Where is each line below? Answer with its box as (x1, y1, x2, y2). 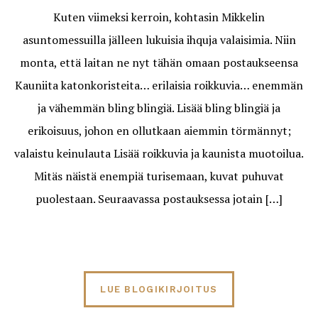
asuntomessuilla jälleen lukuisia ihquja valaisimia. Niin (22, 32, 296, 48)
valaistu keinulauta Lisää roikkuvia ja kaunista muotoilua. (14, 146, 304, 161)
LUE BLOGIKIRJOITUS (100, 284, 218, 295)
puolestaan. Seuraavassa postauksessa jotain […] (35, 191, 283, 207)
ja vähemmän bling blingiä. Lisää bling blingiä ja (38, 100, 280, 116)
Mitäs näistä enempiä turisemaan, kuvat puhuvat (34, 168, 284, 184)
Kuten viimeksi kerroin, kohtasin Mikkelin (53, 9, 265, 25)
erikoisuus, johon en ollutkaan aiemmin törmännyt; (27, 123, 291, 138)
